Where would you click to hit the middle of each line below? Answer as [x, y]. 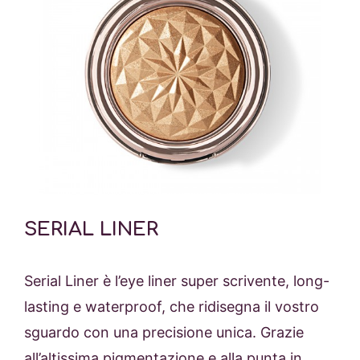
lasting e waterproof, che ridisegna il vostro [172, 306]
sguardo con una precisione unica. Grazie [164, 332]
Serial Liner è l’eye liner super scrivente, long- [177, 280]
